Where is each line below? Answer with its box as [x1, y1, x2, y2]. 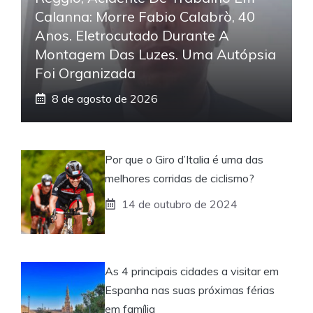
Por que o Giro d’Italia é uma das [105, 152, 263, 166]
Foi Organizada [35, 64, 136, 82]
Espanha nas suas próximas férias [105, 282, 275, 297]
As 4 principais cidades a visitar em [105, 263, 279, 278]
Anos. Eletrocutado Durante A [35, 26, 229, 44]
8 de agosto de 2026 [52, 91, 158, 105]
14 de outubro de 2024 [122, 196, 238, 211]
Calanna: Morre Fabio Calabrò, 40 [35, 7, 255, 25]
